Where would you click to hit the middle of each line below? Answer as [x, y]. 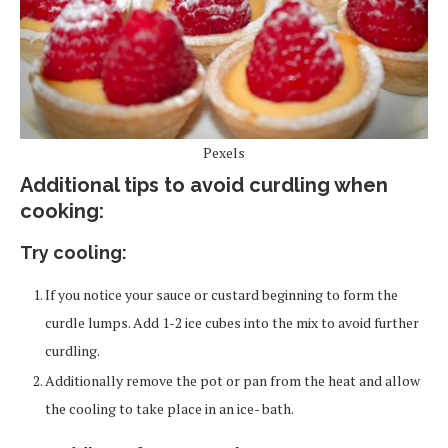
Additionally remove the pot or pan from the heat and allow [232, 380]
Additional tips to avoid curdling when [204, 184]
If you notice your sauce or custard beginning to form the [221, 294]
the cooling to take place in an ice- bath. [170, 408]
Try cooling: [73, 252]
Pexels [224, 152]
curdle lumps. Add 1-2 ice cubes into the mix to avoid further [232, 322]
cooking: [62, 210]
